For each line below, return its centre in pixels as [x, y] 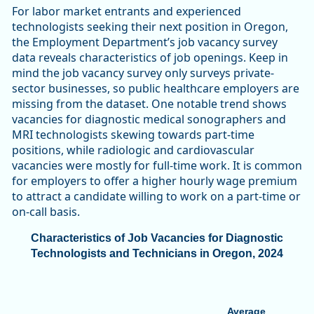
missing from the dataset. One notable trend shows [149, 104]
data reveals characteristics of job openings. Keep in [150, 58]
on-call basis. [47, 212]
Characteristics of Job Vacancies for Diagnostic [157, 238]
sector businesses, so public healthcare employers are [156, 89]
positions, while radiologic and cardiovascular [133, 150]
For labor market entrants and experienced [127, 12]
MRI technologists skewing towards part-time [133, 135]
